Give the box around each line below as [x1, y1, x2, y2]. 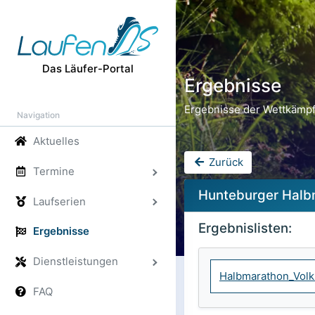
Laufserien [32, 194, 86, 208]
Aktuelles [32, 134, 79, 148]
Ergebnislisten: [198, 220, 292, 236]
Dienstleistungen [32, 255, 118, 269]
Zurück [205, 155, 243, 169]
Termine [32, 164, 75, 178]
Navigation [17, 109, 60, 120]
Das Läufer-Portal [42, 61, 134, 75]
